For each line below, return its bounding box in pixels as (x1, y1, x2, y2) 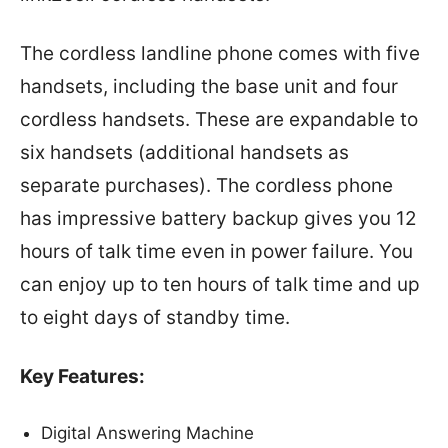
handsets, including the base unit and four (20, 75, 398, 99)
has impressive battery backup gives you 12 (20, 207, 417, 231)
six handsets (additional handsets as (20, 141, 349, 165)
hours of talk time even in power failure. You (20, 240, 413, 264)
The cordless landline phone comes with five (20, 42, 420, 66)
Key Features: (20, 365, 145, 389)
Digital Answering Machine (41, 423, 254, 444)
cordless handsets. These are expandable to (20, 108, 418, 132)
